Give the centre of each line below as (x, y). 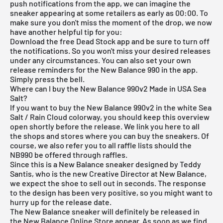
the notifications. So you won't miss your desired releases (110, 50)
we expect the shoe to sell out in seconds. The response (108, 183)
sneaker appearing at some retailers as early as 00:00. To (109, 12)
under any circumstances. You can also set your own (101, 60)
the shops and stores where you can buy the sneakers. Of (110, 135)
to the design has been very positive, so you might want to (111, 192)
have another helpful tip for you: (66, 31)
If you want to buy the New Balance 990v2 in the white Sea (111, 107)
